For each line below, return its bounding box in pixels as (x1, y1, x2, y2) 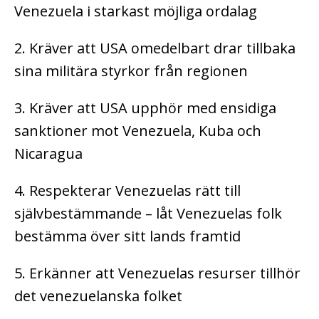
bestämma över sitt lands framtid (14, 226, 241, 246)
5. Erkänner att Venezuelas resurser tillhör (14, 263, 300, 283)
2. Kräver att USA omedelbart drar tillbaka (14, 38, 296, 58)
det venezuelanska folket (14, 286, 182, 305)
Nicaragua (14, 143, 83, 163)
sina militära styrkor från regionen (14, 61, 248, 80)
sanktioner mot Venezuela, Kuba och (14, 120, 261, 140)
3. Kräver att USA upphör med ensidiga (14, 98, 276, 117)
